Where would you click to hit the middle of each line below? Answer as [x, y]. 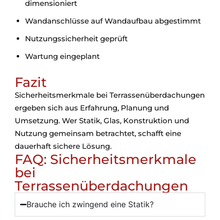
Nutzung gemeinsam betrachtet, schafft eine [98, 133]
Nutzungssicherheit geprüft [76, 39]
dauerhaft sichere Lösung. [63, 146]
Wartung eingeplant [62, 56]
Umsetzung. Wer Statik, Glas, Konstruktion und [102, 121]
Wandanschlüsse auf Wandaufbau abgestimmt [113, 21]
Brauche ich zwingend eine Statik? [90, 204]
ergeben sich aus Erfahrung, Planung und [92, 108]
